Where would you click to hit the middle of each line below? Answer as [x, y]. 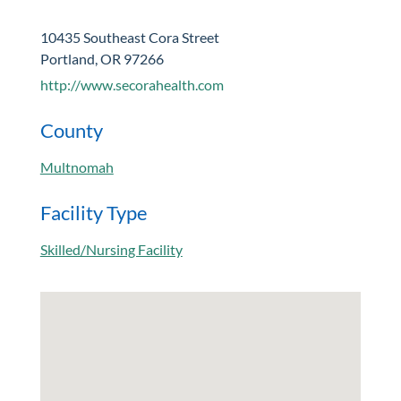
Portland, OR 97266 [102, 59]
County [71, 130]
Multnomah [77, 167]
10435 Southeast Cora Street [129, 37]
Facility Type [94, 213]
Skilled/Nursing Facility [111, 249]
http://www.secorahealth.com [132, 85]
